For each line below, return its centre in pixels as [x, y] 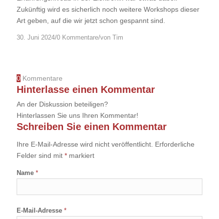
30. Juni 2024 [35, 38]
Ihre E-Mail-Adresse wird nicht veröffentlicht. [85, 144]
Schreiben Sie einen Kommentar [91, 127]
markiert [80, 156]
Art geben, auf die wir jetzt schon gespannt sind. [91, 20]
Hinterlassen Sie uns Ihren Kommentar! [77, 116]
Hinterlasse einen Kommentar [86, 90]
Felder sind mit [40, 156]
